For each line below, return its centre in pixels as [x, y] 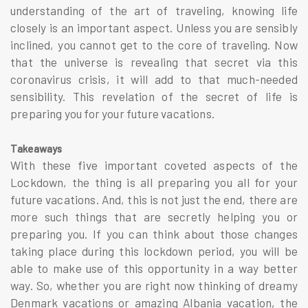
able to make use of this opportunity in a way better [154, 268]
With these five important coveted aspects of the [154, 165]
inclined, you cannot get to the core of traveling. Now [154, 44]
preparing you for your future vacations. [112, 113]
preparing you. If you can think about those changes [154, 233]
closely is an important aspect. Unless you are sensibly [154, 27]
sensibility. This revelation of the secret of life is [154, 96]
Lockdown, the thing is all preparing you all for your [154, 182]
